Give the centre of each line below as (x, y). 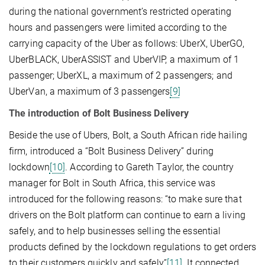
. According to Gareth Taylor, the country (150, 167)
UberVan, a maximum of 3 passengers (90, 91)
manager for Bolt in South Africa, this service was (112, 183)
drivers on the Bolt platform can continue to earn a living (127, 215)
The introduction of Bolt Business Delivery (99, 113)
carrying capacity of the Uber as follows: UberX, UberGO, (127, 43)
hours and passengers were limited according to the (118, 27)
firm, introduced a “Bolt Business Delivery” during (112, 151)
